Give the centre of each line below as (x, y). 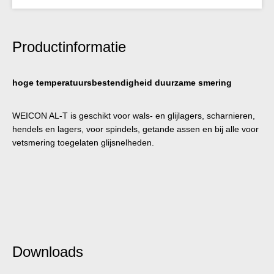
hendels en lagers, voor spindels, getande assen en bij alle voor (135, 129)
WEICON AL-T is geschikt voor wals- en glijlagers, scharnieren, (134, 115)
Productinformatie (69, 46)
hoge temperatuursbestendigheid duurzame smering (122, 82)
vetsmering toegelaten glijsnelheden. (83, 142)
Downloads (48, 251)
